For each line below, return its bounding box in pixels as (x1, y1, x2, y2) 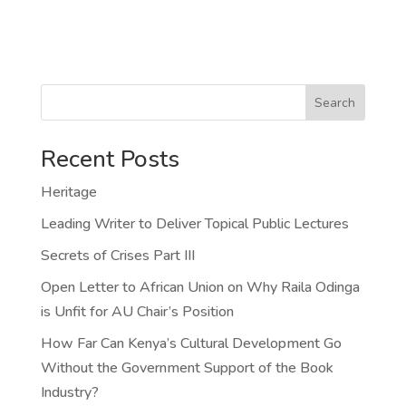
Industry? (40, 382, 99, 403)
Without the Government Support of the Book (40, 358, 333, 379)
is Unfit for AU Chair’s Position (40, 302, 234, 323)
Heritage (40, 182, 97, 203)
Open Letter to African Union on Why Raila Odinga (40, 277, 360, 298)
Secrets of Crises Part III (40, 246, 195, 266)
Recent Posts (40, 143, 179, 176)
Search (314, 94, 356, 112)
